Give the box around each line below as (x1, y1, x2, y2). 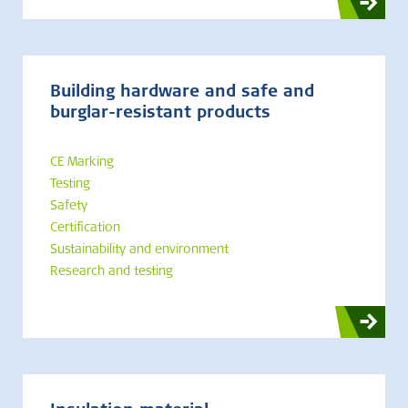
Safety (50, 200, 87, 213)
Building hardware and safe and (50, 85, 314, 101)
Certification (50, 222, 120, 235)
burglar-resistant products (50, 106, 270, 122)
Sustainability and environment (50, 244, 229, 257)
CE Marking (50, 157, 114, 169)
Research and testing (50, 266, 173, 279)
